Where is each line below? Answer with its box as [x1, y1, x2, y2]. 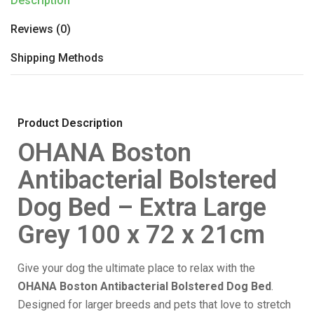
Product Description [18, 116, 123, 130]
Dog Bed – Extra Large [18, 192, 266, 222]
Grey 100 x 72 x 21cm [18, 219, 265, 250]
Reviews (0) [11, 22, 71, 36]
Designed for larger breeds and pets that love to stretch [18, 297, 291, 311]
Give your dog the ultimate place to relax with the [18, 261, 255, 275]
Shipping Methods [11, 50, 104, 64]
